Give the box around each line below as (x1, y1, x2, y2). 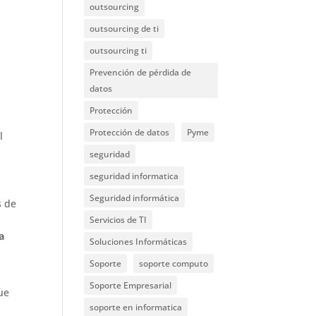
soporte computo (139, 257, 209, 269)
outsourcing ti (90, 44, 147, 56)
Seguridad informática (90, 192, 180, 204)
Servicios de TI (90, 214, 147, 226)
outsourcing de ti (90, 23, 159, 35)
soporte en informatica (90, 301, 183, 313)
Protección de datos (90, 126, 170, 138)
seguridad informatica (90, 170, 179, 182)
